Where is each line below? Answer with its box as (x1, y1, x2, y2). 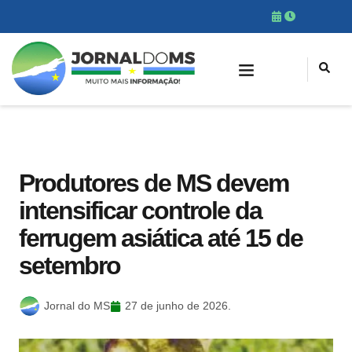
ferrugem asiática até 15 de (19, 224, 302, 252)
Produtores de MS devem (19, 169, 288, 197)
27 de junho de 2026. (125, 299, 231, 312)
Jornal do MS (44, 299, 110, 312)
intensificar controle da (19, 196, 262, 225)
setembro (19, 251, 120, 280)
